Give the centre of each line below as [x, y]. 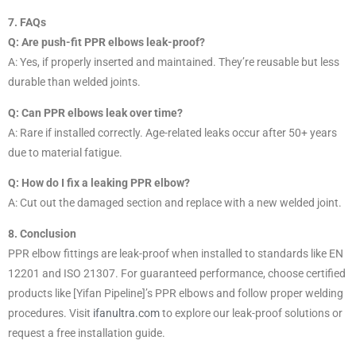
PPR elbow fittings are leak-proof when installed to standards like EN [176, 253]
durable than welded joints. [74, 81]
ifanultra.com [126, 313]
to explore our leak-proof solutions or [251, 313]
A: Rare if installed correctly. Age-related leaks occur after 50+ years [172, 132]
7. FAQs [27, 22]
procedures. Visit [50, 313]
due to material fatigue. [65, 152]
